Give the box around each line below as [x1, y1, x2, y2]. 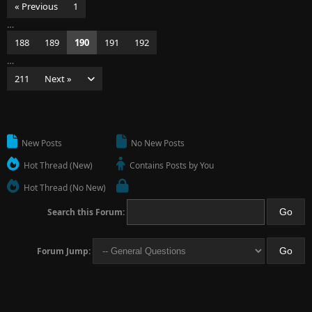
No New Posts [129, 137, 185, 149]
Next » [45, 72, 72, 85]
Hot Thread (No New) [22, 182, 106, 194]
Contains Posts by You [127, 159, 214, 171]
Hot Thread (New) [22, 159, 93, 171]
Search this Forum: [47, 206, 125, 218]
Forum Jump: [37, 245, 91, 257]
